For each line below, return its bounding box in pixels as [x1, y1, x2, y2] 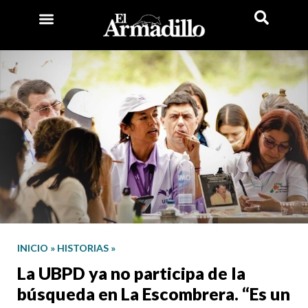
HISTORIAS [57, 241, 109, 254]
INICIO [17, 241, 48, 254]
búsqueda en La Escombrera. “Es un [17, 283, 290, 304]
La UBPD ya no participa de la [17, 262, 245, 283]
